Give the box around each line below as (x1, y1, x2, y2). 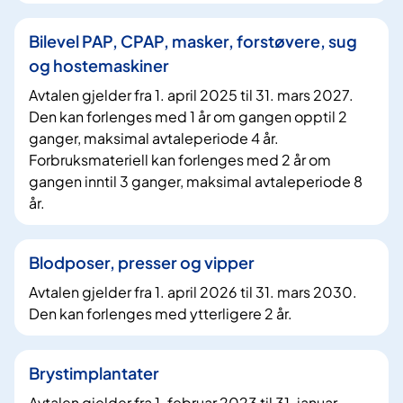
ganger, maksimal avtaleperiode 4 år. (29, 129, 279, 148)
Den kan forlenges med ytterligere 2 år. (29, 304, 292, 324)
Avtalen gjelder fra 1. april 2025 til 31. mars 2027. (29, 85, 354, 105)
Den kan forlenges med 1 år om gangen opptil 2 (29, 107, 347, 127)
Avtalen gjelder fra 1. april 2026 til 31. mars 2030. (29, 282, 357, 302)
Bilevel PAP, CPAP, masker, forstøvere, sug (29, 31, 357, 52)
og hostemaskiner (29, 55, 169, 76)
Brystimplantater (29, 363, 159, 384)
